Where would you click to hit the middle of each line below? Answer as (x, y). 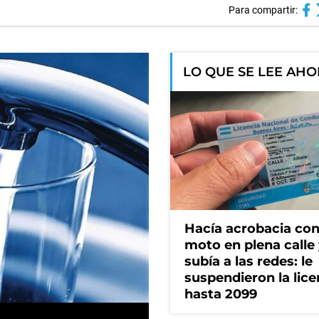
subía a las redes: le (249, 262)
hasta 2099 (221, 294)
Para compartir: (263, 10)
